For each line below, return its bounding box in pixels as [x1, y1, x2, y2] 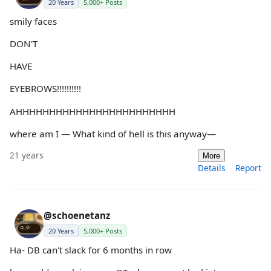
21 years [10, 149, 44, 161]
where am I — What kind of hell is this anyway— [10, 127, 216, 140]
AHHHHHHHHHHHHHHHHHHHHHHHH [10, 105, 175, 117]
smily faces [10, 15, 57, 27]
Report [235, 162, 261, 174]
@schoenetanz [44, 209, 110, 221]
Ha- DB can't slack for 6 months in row [10, 244, 172, 256]
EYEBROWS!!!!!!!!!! [10, 82, 81, 95]
